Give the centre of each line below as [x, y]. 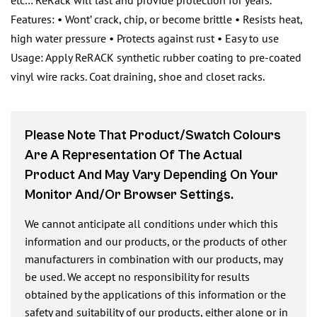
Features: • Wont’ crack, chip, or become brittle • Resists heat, [156, 19]
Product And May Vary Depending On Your [151, 175]
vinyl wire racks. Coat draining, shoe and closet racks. [138, 76]
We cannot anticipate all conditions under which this [151, 224]
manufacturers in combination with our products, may [154, 259]
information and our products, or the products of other [156, 241]
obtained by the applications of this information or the [155, 294]
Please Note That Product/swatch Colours [153, 135]
